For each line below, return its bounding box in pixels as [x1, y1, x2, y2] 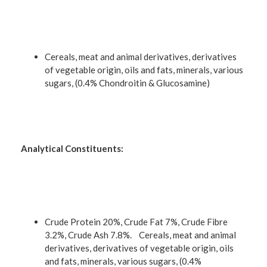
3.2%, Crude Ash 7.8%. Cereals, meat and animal [45, 229, 236, 240]
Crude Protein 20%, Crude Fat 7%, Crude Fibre [45, 216, 228, 227]
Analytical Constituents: [21, 143, 123, 154]
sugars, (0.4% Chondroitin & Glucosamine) [45, 77, 210, 88]
